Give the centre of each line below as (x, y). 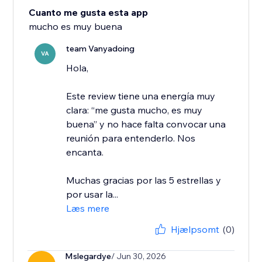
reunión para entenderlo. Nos (131, 138)
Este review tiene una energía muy (141, 96)
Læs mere (88, 208)
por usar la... (92, 194)
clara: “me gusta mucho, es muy (135, 110)
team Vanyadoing (101, 49)
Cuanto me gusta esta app (89, 13)
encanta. (85, 152)
